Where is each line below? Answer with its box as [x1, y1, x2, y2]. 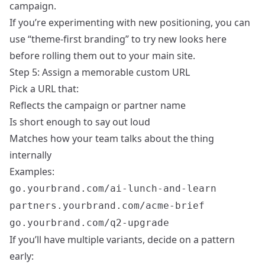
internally [9, 148, 51, 162]
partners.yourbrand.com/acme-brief [9, 200, 205, 212]
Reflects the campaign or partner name [9, 99, 186, 112]
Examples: [9, 165, 54, 179]
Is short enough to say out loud [9, 115, 150, 129]
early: [9, 250, 34, 263]
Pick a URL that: [9, 82, 79, 96]
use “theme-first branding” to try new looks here [9, 33, 227, 46]
